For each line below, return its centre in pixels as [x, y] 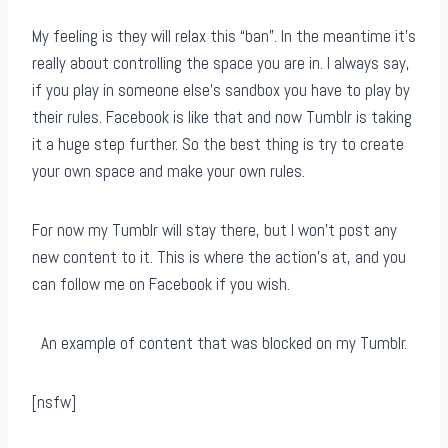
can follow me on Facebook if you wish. [161, 284]
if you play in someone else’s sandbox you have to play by [221, 90]
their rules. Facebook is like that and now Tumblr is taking [222, 117]
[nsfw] [54, 402]
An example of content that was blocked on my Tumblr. [224, 343]
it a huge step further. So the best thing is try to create [218, 144]
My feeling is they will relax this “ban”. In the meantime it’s [224, 36]
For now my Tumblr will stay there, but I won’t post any [214, 230]
